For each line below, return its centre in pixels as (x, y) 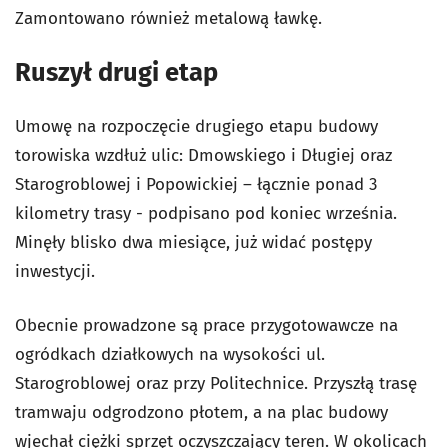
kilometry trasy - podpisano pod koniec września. (206, 213)
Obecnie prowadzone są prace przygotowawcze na (206, 325)
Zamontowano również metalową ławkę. (168, 18)
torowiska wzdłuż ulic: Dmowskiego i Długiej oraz (203, 155)
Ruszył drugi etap (116, 72)
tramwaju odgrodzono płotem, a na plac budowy (201, 412)
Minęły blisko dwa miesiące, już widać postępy (193, 242)
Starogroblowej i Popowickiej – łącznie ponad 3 (196, 184)
